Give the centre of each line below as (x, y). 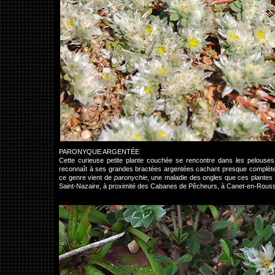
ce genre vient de (87, 177)
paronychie (130, 177)
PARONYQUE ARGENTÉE (99, 152)
